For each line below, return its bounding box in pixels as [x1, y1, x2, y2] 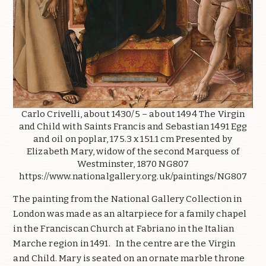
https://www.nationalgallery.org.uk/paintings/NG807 [18, 170, 248, 182]
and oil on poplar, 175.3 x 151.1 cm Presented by [33, 133, 233, 144]
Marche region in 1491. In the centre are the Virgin [13, 237, 236, 249]
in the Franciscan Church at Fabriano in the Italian [13, 223, 235, 234]
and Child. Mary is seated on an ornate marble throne [13, 252, 245, 264]
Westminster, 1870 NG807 [77, 158, 189, 169]
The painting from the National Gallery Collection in [13, 193, 242, 204]
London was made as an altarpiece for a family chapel [13, 208, 247, 219]
